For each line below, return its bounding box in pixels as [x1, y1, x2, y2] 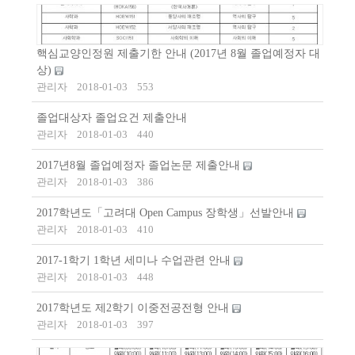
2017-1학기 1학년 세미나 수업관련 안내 [36, 254, 234, 267]
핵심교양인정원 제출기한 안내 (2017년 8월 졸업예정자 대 [36, 48, 320, 60]
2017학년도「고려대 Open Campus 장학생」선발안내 [36, 207, 297, 219]
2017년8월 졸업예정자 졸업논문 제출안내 [36, 159, 243, 172]
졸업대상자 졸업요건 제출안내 [36, 112, 187, 124]
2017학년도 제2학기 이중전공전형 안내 [36, 302, 232, 315]
